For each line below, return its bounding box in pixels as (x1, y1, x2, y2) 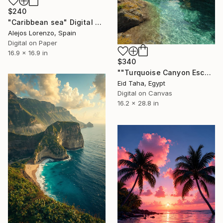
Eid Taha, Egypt (117, 79, 165, 88)
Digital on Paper (8, 39, 57, 47)
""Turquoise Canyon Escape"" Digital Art (204, 68, 211, 77)
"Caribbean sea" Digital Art (95, 18, 102, 27)
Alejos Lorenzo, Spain (8, 29, 76, 37)
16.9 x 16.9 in (8, 49, 48, 57)
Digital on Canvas (117, 89, 172, 98)
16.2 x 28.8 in (117, 99, 159, 108)
